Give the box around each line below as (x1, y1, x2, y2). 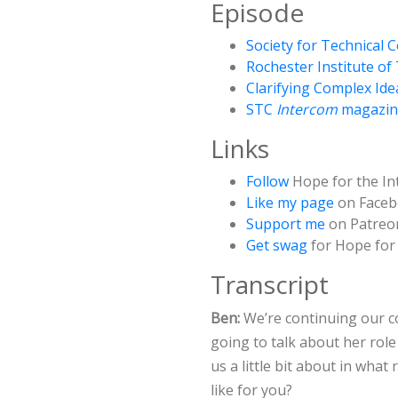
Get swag (246, 235, 307, 256)
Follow (246, 171, 292, 192)
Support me (246, 214, 325, 235)
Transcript (211, 267, 329, 302)
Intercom (273, 99, 338, 120)
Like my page (246, 193, 334, 213)
